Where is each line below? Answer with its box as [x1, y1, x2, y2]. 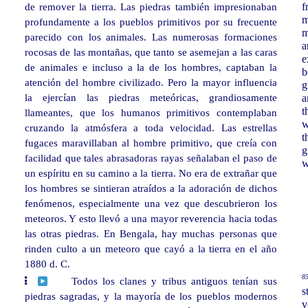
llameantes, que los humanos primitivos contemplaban [24, 107, 277, 119]
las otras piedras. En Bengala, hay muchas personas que [24, 228, 277, 240]
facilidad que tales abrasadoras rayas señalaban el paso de [24, 152, 277, 164]
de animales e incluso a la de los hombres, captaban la [24, 61, 277, 74]
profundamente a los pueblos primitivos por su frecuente [24, 16, 277, 28]
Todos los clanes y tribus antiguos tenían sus [71, 275, 277, 287]
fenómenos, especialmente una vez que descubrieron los [24, 197, 277, 210]
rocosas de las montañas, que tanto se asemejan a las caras [24, 46, 277, 58]
